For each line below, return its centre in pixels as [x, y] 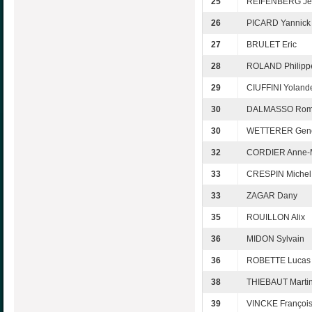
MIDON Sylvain [275, 239]
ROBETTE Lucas [279, 261]
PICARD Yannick [279, 23]
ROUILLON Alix [276, 218]
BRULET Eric [272, 45]
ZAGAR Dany [272, 196]
